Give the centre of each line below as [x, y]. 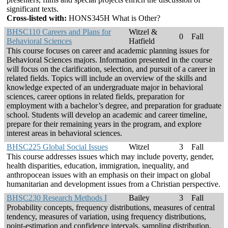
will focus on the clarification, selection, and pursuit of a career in [111, 69]
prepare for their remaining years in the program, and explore [104, 124]
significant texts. [33, 9]
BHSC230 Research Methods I [57, 198]
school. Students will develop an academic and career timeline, [107, 115]
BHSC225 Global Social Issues [57, 147]
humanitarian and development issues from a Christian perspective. [113, 184]
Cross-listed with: [37, 18]
